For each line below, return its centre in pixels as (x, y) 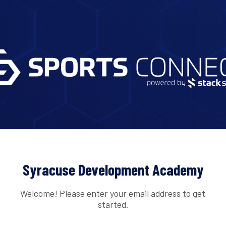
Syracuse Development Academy (113, 170)
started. (113, 204)
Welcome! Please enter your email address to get (113, 193)
